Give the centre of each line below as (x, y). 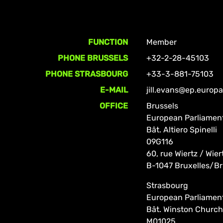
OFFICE (114, 106)
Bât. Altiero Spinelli (182, 130)
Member (162, 42)
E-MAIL (114, 90)
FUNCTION (108, 42)
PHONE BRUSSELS (93, 58)
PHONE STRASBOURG (87, 74)
